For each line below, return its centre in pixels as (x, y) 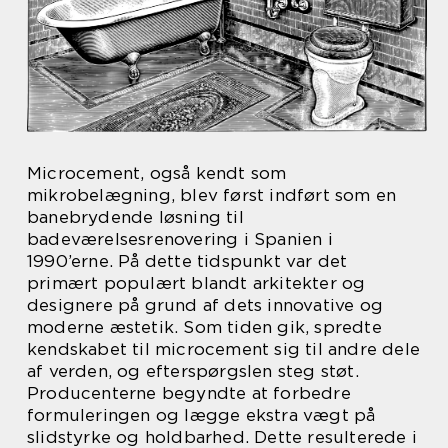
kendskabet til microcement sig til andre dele (224, 349)
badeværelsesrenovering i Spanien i (180, 239)
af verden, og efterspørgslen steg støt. (193, 371)
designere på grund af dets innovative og (205, 305)
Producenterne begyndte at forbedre (189, 393)
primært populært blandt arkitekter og (196, 283)
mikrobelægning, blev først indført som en (212, 195)
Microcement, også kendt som (157, 173)
